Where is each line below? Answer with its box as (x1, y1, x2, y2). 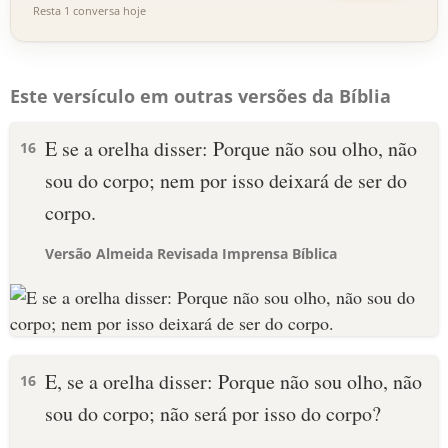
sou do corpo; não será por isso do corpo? (45, 400, 381, 427)
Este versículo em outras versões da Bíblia (10, 84, 391, 108)
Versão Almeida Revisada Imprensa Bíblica (45, 244, 337, 263)
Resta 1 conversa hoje (33, 3, 146, 18)
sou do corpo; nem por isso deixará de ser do (45, 167, 407, 194)
